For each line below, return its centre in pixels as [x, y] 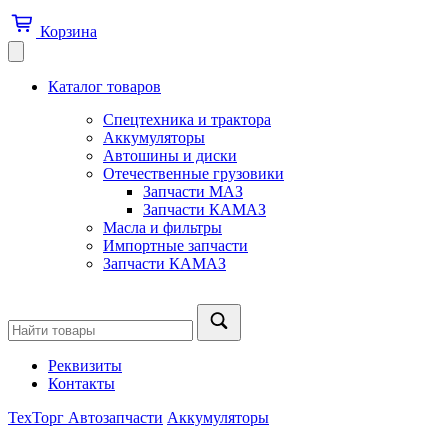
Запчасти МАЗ [193, 191]
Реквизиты [85, 365]
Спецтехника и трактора [187, 119]
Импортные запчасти [175, 245]
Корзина [68, 31]
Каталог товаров [104, 86]
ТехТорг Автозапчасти [85, 417]
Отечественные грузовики [193, 173]
